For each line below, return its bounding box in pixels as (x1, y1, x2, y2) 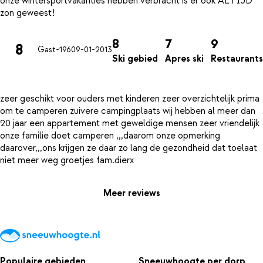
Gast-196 (38, 45, 71, 56)
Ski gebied (112, 52, 158, 65)
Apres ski (165, 52, 204, 65)
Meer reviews (103, 187, 160, 200)
